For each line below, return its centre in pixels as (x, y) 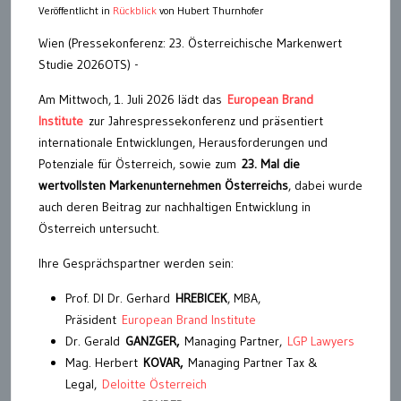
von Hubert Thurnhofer (210, 10)
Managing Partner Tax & (253, 362)
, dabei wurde (325, 185)
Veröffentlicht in (76, 10)
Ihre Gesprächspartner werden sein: (136, 263)
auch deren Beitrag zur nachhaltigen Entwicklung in (175, 206)
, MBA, (244, 298)
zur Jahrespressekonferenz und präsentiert (203, 120)
